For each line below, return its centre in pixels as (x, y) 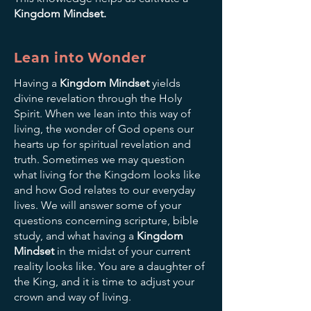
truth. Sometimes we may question (99, 159)
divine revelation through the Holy (98, 98)
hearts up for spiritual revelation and (102, 144)
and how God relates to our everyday (104, 190)
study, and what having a (75, 235)
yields (165, 83)
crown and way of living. (74, 296)
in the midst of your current (124, 251)
